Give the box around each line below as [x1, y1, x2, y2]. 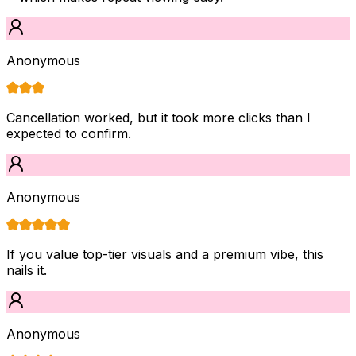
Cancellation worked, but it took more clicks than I [6, 109, 311, 126]
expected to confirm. [6, 125, 131, 141]
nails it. [6, 261, 47, 278]
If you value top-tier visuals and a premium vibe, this [6, 246, 323, 262]
